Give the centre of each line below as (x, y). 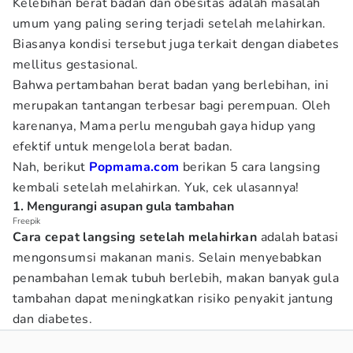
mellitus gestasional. (76, 65)
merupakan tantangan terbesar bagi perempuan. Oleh (172, 106)
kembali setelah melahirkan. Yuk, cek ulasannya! (156, 188)
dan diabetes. (53, 319)
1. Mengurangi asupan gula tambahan (123, 206)
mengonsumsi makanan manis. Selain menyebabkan (167, 258)
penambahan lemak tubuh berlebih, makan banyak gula (176, 278)
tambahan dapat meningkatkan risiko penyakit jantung (173, 299)
